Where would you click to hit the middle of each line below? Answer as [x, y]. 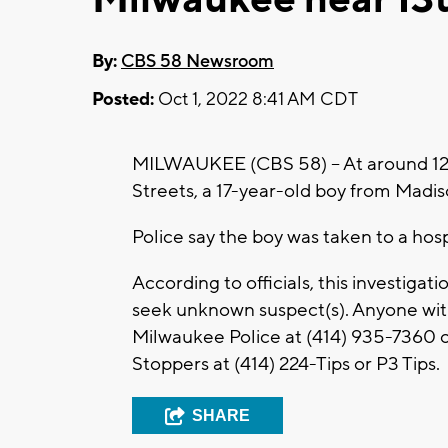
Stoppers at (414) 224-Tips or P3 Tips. [286, 363]
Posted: [123, 99]
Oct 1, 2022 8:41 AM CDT [256, 99]
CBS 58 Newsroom [197, 61]
